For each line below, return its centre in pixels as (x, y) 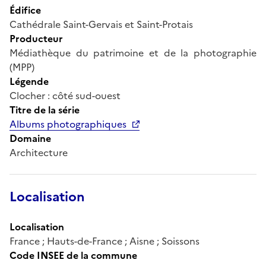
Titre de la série (45, 110)
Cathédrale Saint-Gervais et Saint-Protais (101, 24)
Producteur (36, 38)
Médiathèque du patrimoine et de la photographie (133, 53)
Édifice (25, 10)
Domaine (30, 138)
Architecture (39, 152)
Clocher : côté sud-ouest (65, 95)
